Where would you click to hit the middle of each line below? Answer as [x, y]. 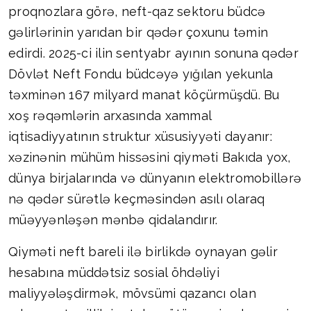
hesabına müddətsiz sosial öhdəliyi [114, 273]
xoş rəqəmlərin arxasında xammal [110, 116]
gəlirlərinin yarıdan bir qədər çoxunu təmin [138, 33]
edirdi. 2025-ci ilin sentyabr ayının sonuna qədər [153, 53]
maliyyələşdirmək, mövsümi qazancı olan [132, 294]
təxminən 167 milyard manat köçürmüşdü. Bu [144, 95]
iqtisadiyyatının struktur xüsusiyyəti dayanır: [140, 137]
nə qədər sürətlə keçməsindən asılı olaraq [137, 199]
